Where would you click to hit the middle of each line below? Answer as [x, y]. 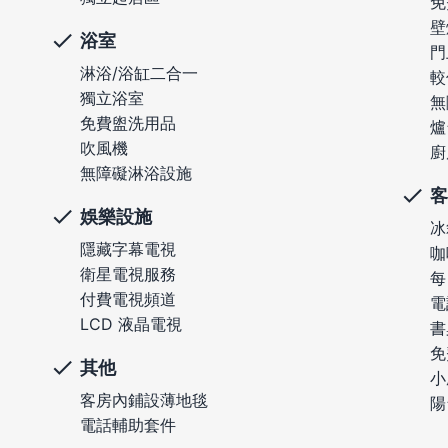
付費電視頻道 [128, 299]
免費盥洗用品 [128, 123]
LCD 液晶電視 [131, 324]
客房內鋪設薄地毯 [144, 400]
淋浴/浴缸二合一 [139, 73]
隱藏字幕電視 [128, 249]
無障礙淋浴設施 [136, 173]
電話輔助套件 [128, 425]
